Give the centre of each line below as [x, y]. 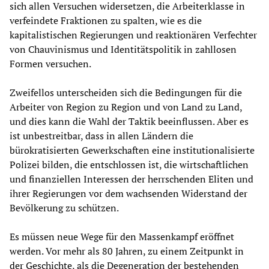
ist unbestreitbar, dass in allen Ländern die [101, 136]
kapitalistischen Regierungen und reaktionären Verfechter [133, 35]
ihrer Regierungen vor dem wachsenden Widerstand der [128, 194]
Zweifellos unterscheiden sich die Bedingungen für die [126, 93]
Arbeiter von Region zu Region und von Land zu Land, [126, 107]
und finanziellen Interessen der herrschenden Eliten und [131, 179]
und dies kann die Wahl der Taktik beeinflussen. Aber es [129, 122]
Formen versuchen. [50, 64]
